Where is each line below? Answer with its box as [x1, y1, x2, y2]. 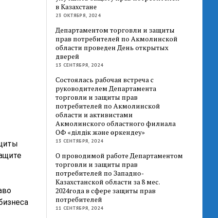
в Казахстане [55, 1, 97, 11]
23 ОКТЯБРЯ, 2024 [55, 12, 101, 18]
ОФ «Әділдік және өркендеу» [55, 127, 145, 137]
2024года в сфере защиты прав [55, 185, 156, 195]
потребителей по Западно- [55, 168, 145, 178]
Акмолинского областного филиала [55, 118, 176, 128]
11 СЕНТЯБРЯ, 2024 [55, 204, 104, 211]
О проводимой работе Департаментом [55, 150, 183, 160]
